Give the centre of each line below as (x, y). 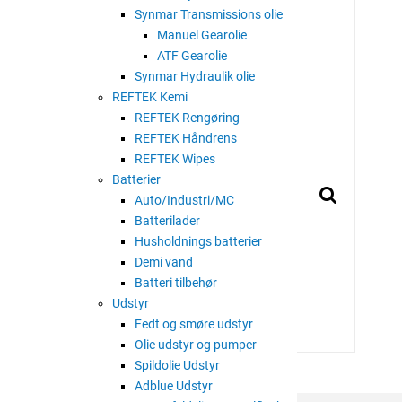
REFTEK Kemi (150, 97)
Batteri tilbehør (176, 283)
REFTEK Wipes (175, 159)
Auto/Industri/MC (184, 200)
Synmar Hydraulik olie (195, 76)
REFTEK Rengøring (187, 118)
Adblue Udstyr (174, 386)
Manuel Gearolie (202, 35)
